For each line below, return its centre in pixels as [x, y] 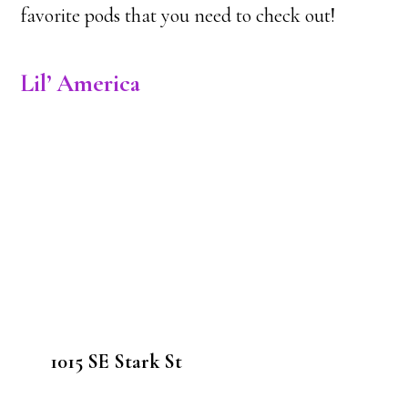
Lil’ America [81, 83]
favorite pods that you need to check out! [178, 15]
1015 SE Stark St [116, 362]
